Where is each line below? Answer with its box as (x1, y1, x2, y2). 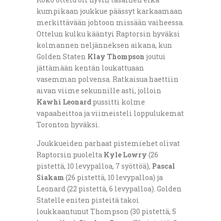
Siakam (37, 173, 64, 183)
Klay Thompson (87, 52, 145, 62)
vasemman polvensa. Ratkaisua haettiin (37, 74, 179, 84)
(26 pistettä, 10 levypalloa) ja (64, 173, 163, 183)
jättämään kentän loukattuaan (37, 63, 144, 73)
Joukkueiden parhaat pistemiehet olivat (37, 139, 180, 148)
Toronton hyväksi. (37, 120, 100, 130)
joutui (145, 52, 166, 62)
